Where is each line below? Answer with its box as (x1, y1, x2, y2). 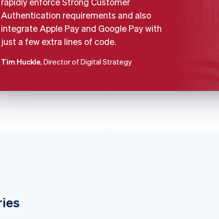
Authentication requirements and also (1, 9, 151, 21)
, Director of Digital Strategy (41, 57, 132, 66)
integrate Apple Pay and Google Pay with (1, 22, 162, 34)
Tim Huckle (1, 57, 41, 66)
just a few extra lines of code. (1, 36, 116, 47)
